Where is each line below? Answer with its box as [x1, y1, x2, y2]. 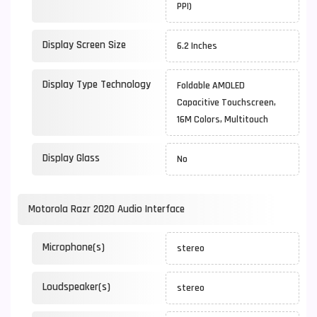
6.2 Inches [177, 40, 221, 52]
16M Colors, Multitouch [177, 113, 272, 126]
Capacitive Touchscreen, [177, 96, 276, 109]
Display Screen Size [42, 38, 126, 52]
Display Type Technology [42, 78, 151, 91]
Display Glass [42, 151, 100, 165]
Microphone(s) [42, 241, 105, 254]
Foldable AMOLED [177, 79, 245, 92]
